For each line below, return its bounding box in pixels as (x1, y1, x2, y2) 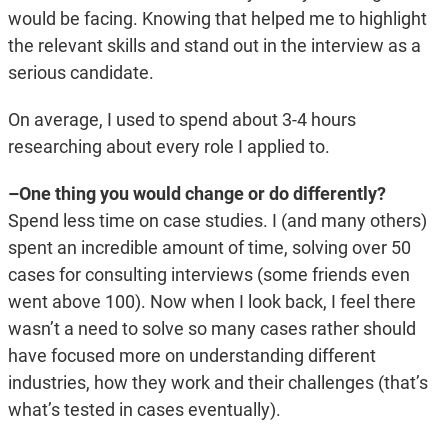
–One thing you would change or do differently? (7, 183, 386, 205)
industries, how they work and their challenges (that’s (7, 372, 428, 394)
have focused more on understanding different (7, 345, 376, 367)
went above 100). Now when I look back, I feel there (7, 291, 416, 313)
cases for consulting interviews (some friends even (7, 264, 410, 286)
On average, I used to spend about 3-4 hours (7, 109, 356, 131)
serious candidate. (7, 62, 154, 84)
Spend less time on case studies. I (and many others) (7, 210, 427, 232)
